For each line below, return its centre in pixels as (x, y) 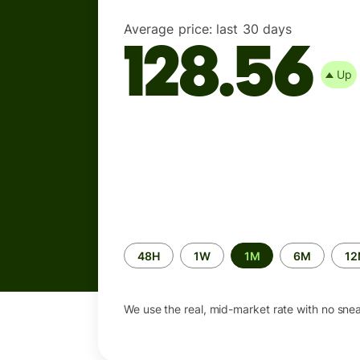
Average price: (168, 29)
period (141, 266)
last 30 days (254, 29)
